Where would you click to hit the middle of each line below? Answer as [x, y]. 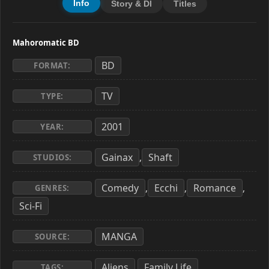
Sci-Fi [31, 206]
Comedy [120, 188]
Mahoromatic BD [46, 43]
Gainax [117, 157]
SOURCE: [52, 237]
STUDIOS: [52, 157]
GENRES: [52, 188]
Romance [215, 188]
